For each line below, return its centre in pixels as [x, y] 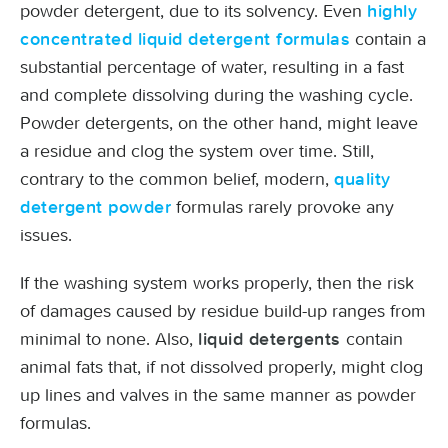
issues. [46, 235]
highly [392, 11]
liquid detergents [269, 339]
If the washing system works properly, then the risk [217, 283]
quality [362, 179]
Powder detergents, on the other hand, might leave [219, 123]
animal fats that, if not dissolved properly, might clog [221, 367]
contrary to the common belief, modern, [177, 179]
